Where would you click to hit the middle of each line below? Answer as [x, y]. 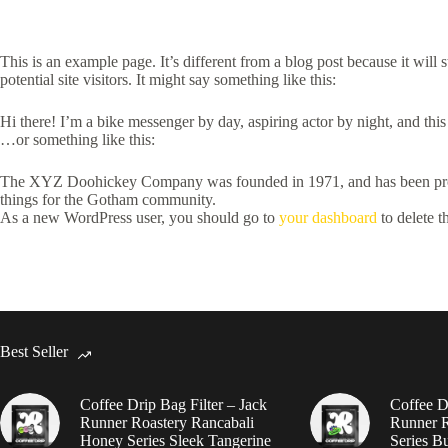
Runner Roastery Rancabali [167, 422]
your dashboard [328, 217]
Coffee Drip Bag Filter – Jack [173, 404]
